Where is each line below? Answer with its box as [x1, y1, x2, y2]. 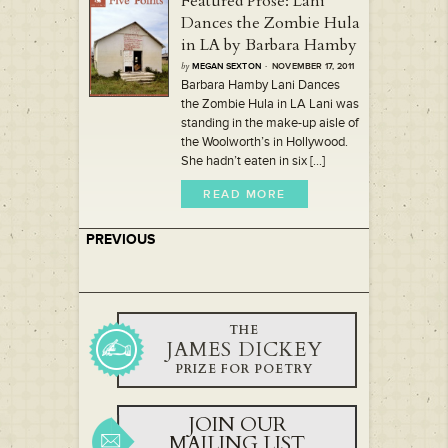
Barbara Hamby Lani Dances [181, 77, 340, 93]
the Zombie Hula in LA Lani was [181, 96, 359, 112]
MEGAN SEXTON [191, 61, 262, 72]
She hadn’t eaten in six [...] [181, 153, 325, 169]
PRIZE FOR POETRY [175, 361, 313, 377]
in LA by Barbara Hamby [181, 34, 357, 56]
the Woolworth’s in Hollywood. [181, 134, 348, 150]
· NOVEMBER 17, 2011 [261, 61, 355, 72]
